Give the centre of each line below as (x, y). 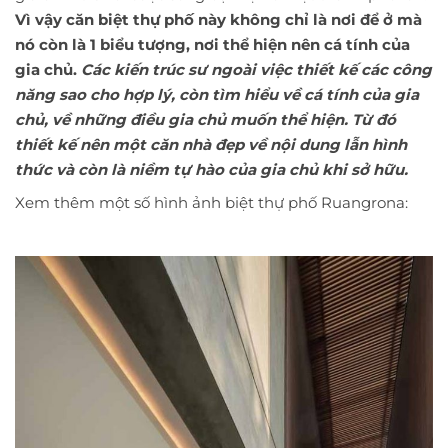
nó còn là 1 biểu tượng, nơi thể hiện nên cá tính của (212, 45)
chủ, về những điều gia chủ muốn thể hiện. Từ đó (205, 120)
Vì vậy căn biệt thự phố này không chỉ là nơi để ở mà (218, 20)
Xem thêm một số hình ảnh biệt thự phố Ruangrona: (211, 203)
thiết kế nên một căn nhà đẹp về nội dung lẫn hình (211, 145)
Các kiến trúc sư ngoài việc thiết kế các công (256, 70)
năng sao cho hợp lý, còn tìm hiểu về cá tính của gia (217, 95)
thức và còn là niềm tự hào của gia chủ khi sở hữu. (211, 170)
